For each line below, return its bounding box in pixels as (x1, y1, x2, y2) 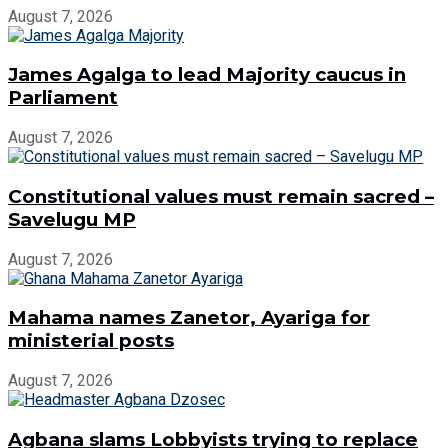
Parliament (8, 86, 118, 110)
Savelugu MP (8, 207, 136, 231)
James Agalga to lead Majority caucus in (8, 63, 406, 87)
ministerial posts (8, 329, 174, 353)
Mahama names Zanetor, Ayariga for (8, 306, 370, 330)
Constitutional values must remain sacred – (8, 184, 434, 208)
